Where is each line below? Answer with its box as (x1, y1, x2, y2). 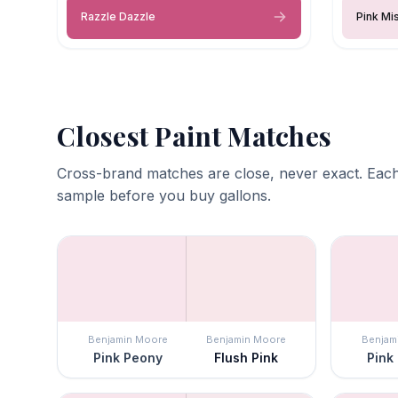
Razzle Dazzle (81, 9, 155, 23)
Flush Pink (213, 349, 278, 365)
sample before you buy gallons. (57, 186, 271, 204)
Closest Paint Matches (57, 117, 332, 154)
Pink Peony (92, 349, 163, 365)
